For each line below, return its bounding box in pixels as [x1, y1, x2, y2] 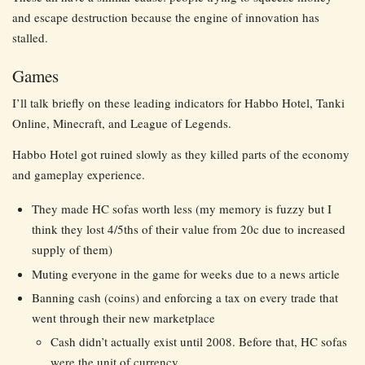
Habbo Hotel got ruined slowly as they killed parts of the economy [12, 146, 350, 163]
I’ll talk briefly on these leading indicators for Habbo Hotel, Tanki [12, 94, 345, 111]
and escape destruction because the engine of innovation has [12, 8, 319, 25]
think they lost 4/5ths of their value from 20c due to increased [31, 221, 345, 238]
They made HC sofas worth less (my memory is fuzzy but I [31, 200, 332, 218]
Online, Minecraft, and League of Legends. [12, 114, 231, 131]
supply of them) [31, 241, 112, 258]
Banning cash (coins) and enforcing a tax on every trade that [31, 289, 338, 306]
